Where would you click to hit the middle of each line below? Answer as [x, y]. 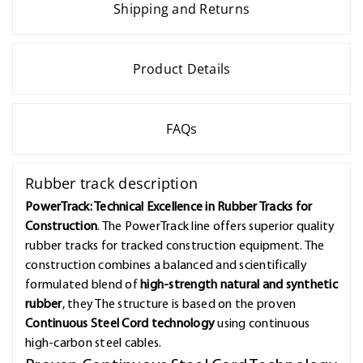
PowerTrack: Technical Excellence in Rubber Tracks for [169, 208]
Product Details [181, 69]
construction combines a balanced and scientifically [166, 266]
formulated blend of [83, 286]
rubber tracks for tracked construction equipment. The [175, 247]
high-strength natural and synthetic [239, 286]
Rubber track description [111, 184]
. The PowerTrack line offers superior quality [216, 227]
